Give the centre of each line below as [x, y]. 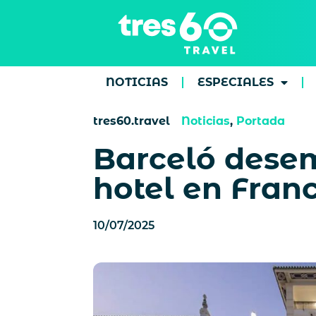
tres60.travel [132, 121]
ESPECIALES [235, 82]
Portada [261, 121]
